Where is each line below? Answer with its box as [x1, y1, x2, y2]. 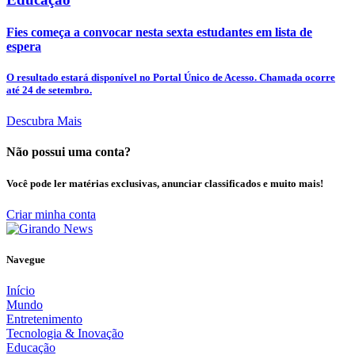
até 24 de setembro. [6, 84, 92, 96]
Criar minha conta [6, 207, 96, 221]
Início [6, 284, 35, 298]
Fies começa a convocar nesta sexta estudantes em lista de [6, 25, 312, 39]
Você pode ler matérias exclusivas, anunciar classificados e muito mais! [6, 177, 323, 189]
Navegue [6, 253, 45, 265]
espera [6, 39, 41, 53]
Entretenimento [6, 312, 82, 326]
